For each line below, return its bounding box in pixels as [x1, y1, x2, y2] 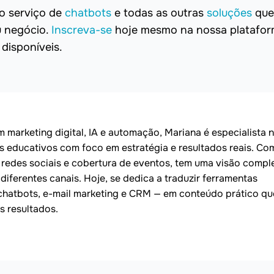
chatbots [65, 6, 111, 20]
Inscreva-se [51, 23, 112, 37]
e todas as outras [111, 6, 207, 20]
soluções [207, 6, 252, 20]
